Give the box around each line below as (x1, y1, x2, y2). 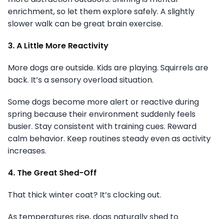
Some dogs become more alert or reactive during (8, 96, 199, 108)
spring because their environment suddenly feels (8, 109, 196, 120)
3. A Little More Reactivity (8, 40, 109, 52)
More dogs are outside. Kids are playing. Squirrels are (8, 62, 208, 74)
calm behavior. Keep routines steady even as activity (8, 133, 211, 145)
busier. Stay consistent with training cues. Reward (8, 121, 197, 132)
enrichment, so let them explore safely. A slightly (8, 6, 195, 18)
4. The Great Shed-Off (8, 167, 97, 179)
